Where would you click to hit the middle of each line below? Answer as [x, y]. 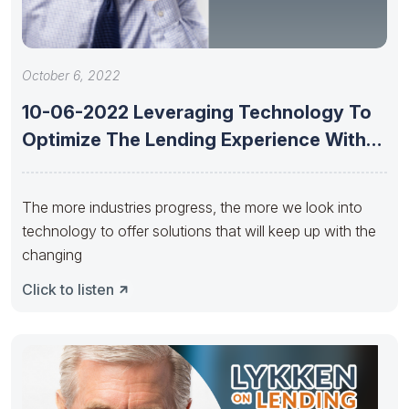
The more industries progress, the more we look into [192, 207]
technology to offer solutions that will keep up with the [199, 231]
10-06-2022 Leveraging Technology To [197, 112]
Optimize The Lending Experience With [194, 139]
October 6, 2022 [71, 75]
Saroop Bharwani [99, 167]
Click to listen [68, 289]
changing [52, 254]
